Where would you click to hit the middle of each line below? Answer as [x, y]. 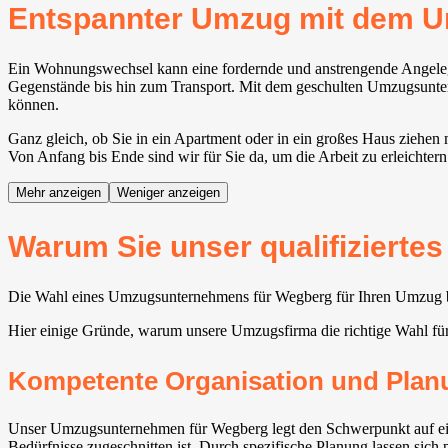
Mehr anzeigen [58, 192]
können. [33, 104]
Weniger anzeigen [168, 192]
